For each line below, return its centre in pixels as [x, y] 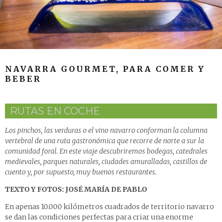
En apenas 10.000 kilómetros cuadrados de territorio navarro [110, 207]
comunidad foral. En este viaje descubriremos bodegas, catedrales [106, 151]
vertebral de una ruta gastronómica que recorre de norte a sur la [105, 141]
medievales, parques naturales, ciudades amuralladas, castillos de [106, 162]
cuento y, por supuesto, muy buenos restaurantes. [81, 172]
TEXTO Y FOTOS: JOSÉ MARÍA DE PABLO [76, 190]
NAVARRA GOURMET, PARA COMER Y [105, 69]
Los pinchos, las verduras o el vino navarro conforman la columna [106, 131]
